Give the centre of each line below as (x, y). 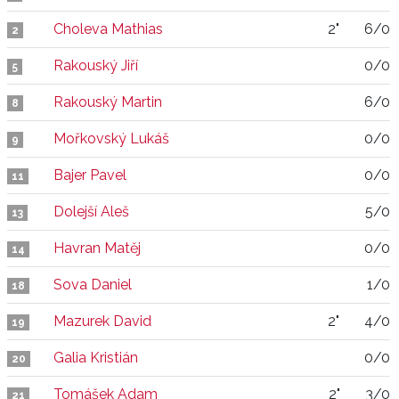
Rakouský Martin (108, 102)
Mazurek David (102, 321)
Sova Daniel (93, 285)
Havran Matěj (97, 248)
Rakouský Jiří (96, 65)
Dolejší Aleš (91, 212)
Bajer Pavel (90, 175)
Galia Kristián (96, 358)
